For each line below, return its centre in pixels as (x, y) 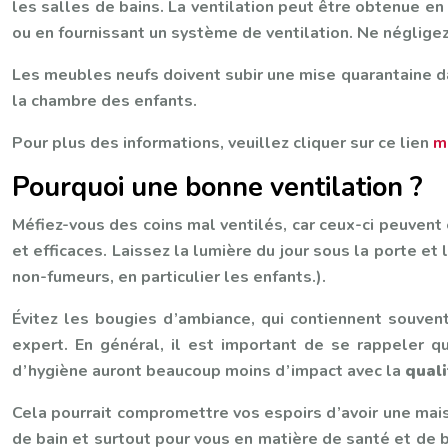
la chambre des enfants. (104, 101)
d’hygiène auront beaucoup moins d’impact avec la (208, 371)
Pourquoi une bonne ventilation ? (217, 187)
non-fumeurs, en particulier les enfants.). (169, 277)
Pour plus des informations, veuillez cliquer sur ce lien (222, 143)
